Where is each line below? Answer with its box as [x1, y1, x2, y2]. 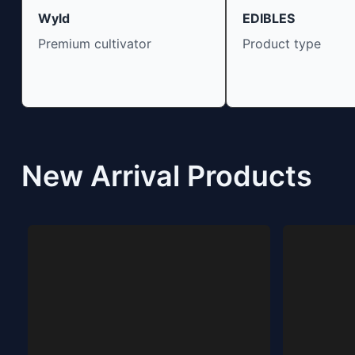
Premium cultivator [37, 36, 151, 52]
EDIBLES [242, 10, 295, 26]
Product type [242, 36, 321, 52]
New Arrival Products [21, 158, 312, 193]
